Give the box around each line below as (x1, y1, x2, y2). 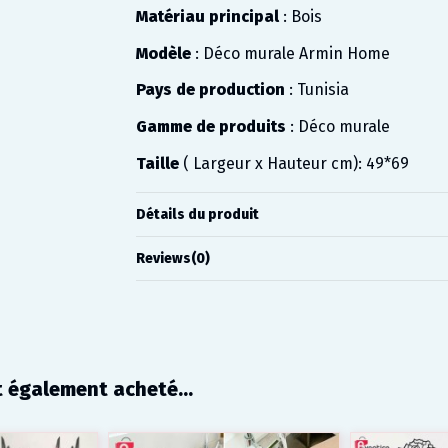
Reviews (135, 249, 191, 267)
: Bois (278, 6, 322, 26)
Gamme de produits (135, 117, 286, 137)
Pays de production (135, 80, 285, 100)
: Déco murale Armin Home (190, 43, 390, 63)
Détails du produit (135, 205, 259, 223)
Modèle (135, 43, 191, 63)
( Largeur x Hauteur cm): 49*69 (178, 153, 409, 173)
